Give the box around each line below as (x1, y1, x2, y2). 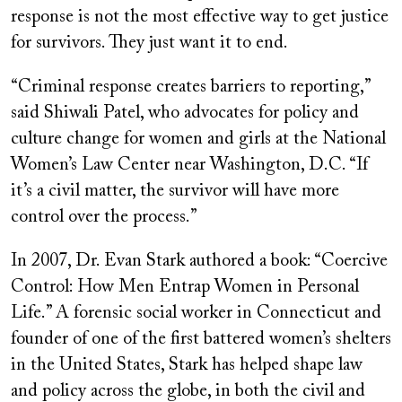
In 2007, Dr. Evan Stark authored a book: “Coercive (11, 251, 388, 270)
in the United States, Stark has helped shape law (11, 355, 363, 374)
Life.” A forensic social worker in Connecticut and (11, 303, 381, 322)
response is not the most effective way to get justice (11, 7, 389, 26)
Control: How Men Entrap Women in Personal (11, 277, 359, 296)
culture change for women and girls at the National (11, 129, 386, 148)
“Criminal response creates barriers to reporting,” (11, 77, 370, 96)
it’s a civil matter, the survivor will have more (11, 181, 339, 200)
